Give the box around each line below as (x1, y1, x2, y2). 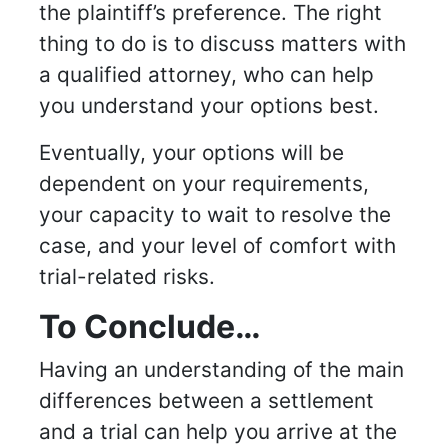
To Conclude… (39, 307, 261, 347)
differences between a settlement (39, 388, 374, 414)
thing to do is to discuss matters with (39, 31, 406, 57)
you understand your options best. (39, 93, 379, 119)
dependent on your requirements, (39, 171, 369, 197)
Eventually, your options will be (39, 140, 344, 166)
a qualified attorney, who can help (39, 62, 374, 88)
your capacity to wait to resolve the (39, 202, 391, 228)
